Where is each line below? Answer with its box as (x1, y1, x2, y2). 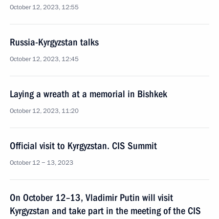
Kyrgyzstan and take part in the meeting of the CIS (10, 205, 201, 217)
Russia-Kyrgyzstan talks (10, 36, 99, 48)
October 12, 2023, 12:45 (10, 55, 79, 64)
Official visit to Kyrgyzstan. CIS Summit (10, 140, 157, 152)
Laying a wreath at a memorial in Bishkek (10, 88, 167, 100)
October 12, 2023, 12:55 (10, 3, 79, 12)
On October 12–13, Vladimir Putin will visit (10, 192, 173, 203)
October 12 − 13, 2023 (10, 158, 73, 167)
